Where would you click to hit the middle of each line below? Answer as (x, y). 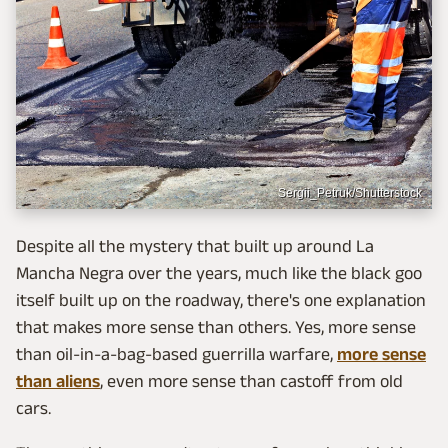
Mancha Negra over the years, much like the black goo (219, 272)
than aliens (58, 380)
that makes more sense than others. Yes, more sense (216, 326)
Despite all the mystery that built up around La (195, 245)
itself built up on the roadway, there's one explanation (221, 299)
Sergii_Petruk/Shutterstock (350, 192)
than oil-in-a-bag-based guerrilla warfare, (176, 353)
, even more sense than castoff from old (251, 380)
